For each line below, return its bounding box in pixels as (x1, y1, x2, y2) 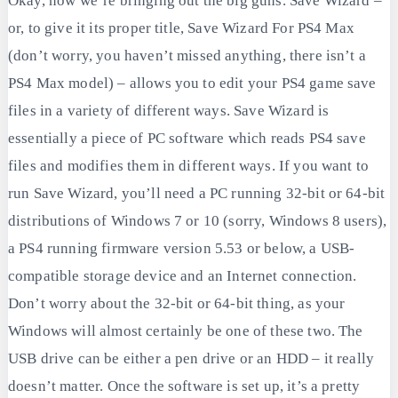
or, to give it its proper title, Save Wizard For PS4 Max (8, 19, 354, 36)
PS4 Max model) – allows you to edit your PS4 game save (8, 74, 377, 92)
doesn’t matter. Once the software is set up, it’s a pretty (8, 377, 361, 394)
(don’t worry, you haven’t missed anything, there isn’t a (8, 46, 366, 64)
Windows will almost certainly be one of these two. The (8, 322, 363, 339)
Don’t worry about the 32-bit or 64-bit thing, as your (8, 294, 346, 312)
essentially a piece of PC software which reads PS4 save (8, 129, 366, 147)
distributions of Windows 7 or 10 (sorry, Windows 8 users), (8, 211, 387, 229)
